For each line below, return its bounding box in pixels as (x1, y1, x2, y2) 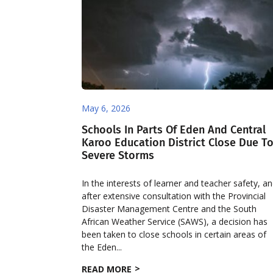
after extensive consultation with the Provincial (82, 190, 266, 202)
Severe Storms (82, 148, 155, 162)
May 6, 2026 (82, 102, 131, 114)
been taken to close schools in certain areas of (82, 228, 267, 240)
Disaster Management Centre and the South (82, 202, 257, 214)
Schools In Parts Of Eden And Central (82, 122, 266, 136)
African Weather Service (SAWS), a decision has (82, 215, 268, 227)
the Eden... (82, 241, 122, 253)
